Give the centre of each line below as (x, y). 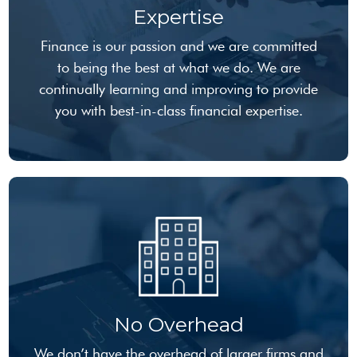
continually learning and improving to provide (178, 89)
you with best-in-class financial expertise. (178, 110)
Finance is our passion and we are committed (178, 46)
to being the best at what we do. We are (178, 67)
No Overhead (178, 324)
